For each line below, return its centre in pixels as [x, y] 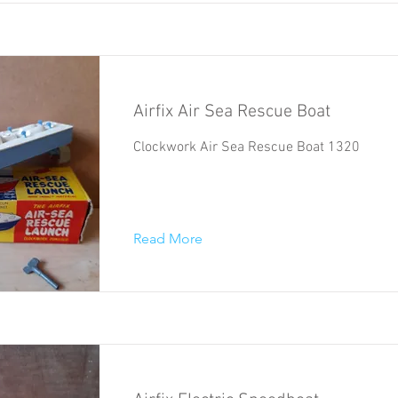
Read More [168, 238]
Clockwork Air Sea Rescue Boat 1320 [247, 147]
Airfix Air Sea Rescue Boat [232, 111]
